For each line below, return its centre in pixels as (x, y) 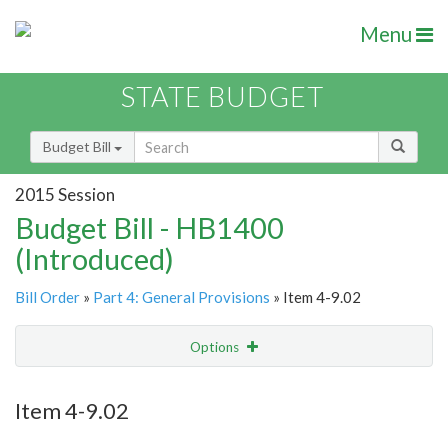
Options (216, 347)
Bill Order (47, 297)
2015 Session (65, 194)
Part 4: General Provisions (181, 297)
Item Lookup (59, 430)
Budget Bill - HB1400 (149, 228)
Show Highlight (162, 387)
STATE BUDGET (222, 97)
